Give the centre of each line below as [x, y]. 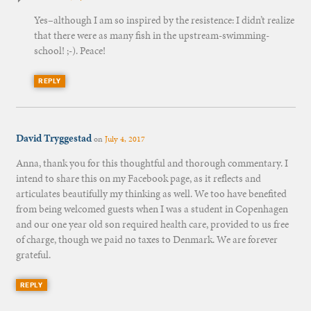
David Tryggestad [53, 138]
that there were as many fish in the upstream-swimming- [151, 36]
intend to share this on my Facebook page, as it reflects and [138, 179]
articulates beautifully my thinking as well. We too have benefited [151, 194]
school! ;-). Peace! [69, 51]
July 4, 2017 [125, 139]
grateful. [33, 255]
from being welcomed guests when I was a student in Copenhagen [152, 209]
